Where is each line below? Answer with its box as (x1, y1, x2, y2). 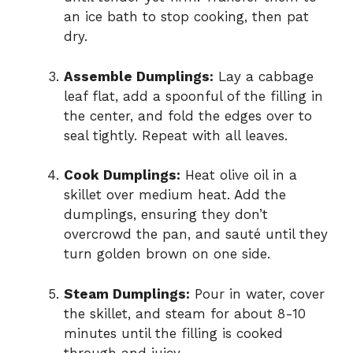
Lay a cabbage (214, 68, 314, 84)
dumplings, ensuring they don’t (64, 206, 268, 223)
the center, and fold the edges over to (64, 107, 312, 124)
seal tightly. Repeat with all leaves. (64, 127, 288, 143)
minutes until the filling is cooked (64, 325, 283, 341)
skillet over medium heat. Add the (64, 187, 286, 203)
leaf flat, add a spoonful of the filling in (64, 87, 323, 104)
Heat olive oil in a (180, 167, 297, 184)
